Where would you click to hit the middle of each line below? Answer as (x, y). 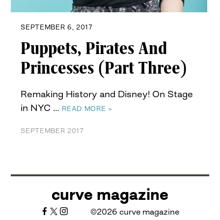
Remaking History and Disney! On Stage (107, 94)
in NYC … (41, 108)
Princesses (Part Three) (104, 68)
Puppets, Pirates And (94, 49)
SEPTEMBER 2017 (52, 131)
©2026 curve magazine (134, 212)
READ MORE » (87, 109)
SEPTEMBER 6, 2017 (57, 27)
